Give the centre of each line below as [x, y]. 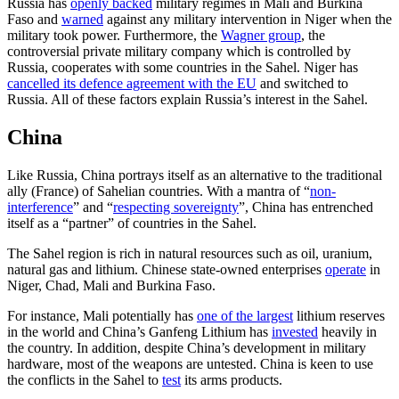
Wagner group [261, 35]
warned [82, 19]
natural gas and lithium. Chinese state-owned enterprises [166, 269]
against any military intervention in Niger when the [248, 19]
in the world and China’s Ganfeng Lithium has [139, 331]
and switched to [302, 83]
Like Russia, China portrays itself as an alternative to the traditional [195, 175]
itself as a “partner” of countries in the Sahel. [132, 223]
